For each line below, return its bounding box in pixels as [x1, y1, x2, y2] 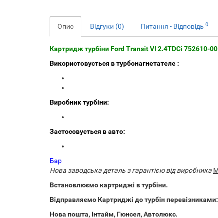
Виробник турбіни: [50, 98, 109, 106]
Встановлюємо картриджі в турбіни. [50, 181, 168, 189]
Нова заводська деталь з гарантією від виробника [50, 166, 212, 174]
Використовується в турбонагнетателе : [50, 59, 179, 67]
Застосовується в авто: [50, 127, 125, 135]
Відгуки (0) [90, 22, 124, 30]
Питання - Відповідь [141, 22, 205, 30]
